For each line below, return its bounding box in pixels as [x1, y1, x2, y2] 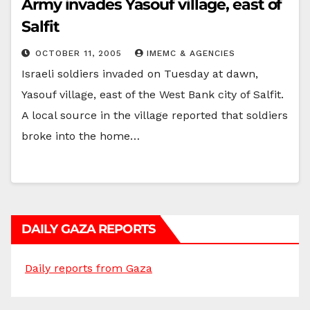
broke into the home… [21, 129, 140, 143]
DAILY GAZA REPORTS [21, 221, 155, 237]
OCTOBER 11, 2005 [35, 48, 125, 58]
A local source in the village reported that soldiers [21, 108, 288, 122]
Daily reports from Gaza [25, 261, 152, 275]
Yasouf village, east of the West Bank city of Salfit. [21, 87, 284, 101]
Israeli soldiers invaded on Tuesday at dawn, [21, 66, 258, 80]
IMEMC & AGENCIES [147, 48, 235, 58]
